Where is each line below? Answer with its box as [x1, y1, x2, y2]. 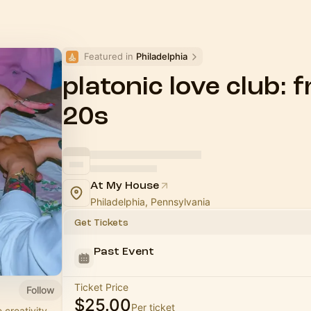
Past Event [94, 245, 154, 258]
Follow [26, 283, 55, 296]
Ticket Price [74, 281, 128, 293]
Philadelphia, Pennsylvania [90, 196, 210, 208]
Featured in [84, 51, 136, 62]
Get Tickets [74, 217, 128, 228]
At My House [90, 179, 159, 192]
